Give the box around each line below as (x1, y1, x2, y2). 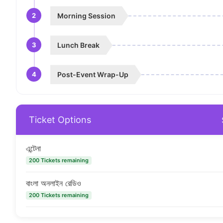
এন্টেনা (26, 143, 41, 154)
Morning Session (57, 11, 115, 20)
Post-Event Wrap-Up (57, 70, 128, 79)
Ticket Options (29, 114, 91, 125)
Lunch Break (57, 41, 100, 50)
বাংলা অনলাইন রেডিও (26, 178, 81, 189)
